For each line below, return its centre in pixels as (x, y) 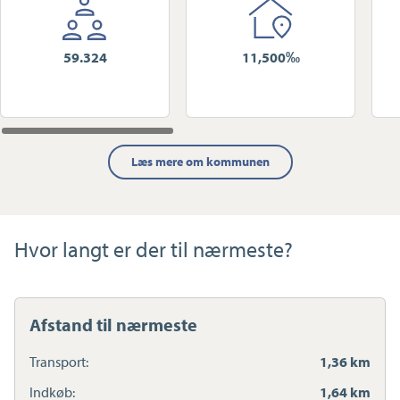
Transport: (59, 362)
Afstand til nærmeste (113, 325)
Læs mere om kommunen (200, 162)
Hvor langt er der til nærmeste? (154, 250)
